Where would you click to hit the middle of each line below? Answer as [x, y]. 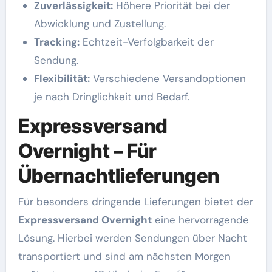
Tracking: [56, 42]
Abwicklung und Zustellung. [100, 24]
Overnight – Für [87, 151]
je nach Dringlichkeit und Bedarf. [111, 97]
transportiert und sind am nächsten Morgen [124, 256]
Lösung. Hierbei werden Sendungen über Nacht [132, 238]
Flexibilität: [62, 78]
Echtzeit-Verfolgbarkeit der [146, 42]
